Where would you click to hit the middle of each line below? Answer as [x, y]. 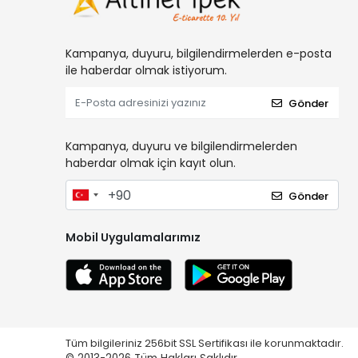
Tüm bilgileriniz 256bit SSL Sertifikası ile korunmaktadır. [206, 343]
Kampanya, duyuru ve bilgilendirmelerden [181, 147]
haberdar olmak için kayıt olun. [151, 163]
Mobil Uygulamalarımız [133, 238]
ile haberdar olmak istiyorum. [146, 71]
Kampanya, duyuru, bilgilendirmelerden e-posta [199, 54]
